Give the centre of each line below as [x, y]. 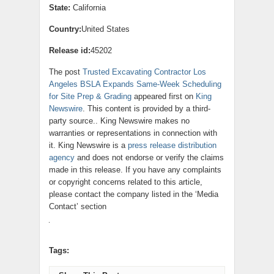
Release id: [70, 50]
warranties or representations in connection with [133, 133]
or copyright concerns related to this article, [126, 182]
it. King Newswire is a [88, 145]
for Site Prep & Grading [90, 96]
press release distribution [172, 145]
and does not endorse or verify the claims [149, 157]
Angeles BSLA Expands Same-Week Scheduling [135, 84]
